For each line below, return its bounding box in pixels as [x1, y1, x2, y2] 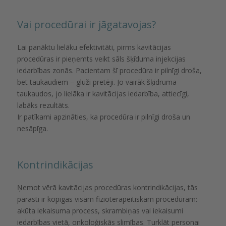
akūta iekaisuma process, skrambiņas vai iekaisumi [17, 206, 183, 216]
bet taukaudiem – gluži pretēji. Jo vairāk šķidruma [17, 77, 177, 87]
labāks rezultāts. [17, 100, 70, 110]
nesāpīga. [17, 124, 48, 134]
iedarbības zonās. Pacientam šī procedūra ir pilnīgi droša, [17, 66, 202, 76]
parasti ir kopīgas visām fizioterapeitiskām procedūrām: [17, 194, 197, 204]
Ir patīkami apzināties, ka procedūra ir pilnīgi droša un [17, 112, 190, 122]
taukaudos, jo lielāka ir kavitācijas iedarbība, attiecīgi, [17, 89, 189, 99]
